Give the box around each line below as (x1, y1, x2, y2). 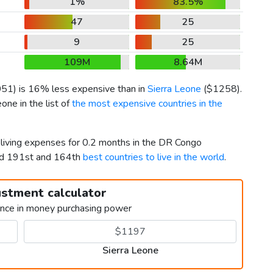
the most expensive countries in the (72, 97, 222, 111)
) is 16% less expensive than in (13, 82, 147, 96)
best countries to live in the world (83, 151, 224, 165)
